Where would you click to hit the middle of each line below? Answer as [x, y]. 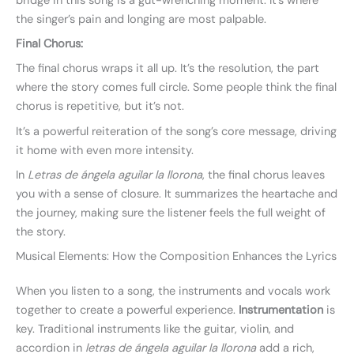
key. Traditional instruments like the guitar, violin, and [155, 330]
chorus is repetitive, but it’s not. [100, 107]
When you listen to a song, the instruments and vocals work [173, 292]
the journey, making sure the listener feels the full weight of [171, 213]
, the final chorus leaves [264, 175]
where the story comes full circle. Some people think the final [176, 88]
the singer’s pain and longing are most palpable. [141, 19]
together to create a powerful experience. [127, 311]
